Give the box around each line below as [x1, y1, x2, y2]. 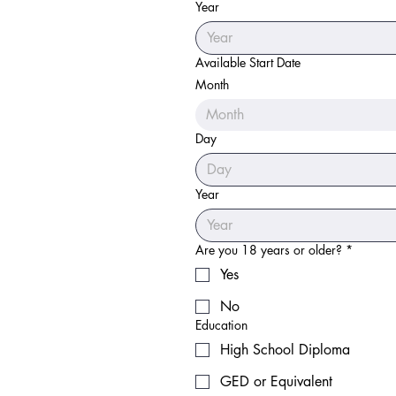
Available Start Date [195, 54, 301, 71]
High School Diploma [220, 340, 350, 359]
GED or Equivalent [220, 372, 332, 391]
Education [195, 316, 247, 333]
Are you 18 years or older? [195, 241, 342, 258]
